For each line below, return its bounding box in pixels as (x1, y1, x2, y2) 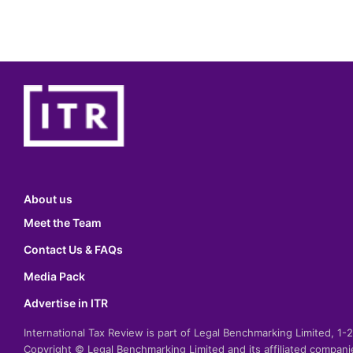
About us (24, 192, 72, 206)
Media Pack (24, 269, 85, 284)
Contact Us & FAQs (24, 243, 123, 257)
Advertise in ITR (24, 296, 108, 310)
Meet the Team (24, 216, 102, 230)
